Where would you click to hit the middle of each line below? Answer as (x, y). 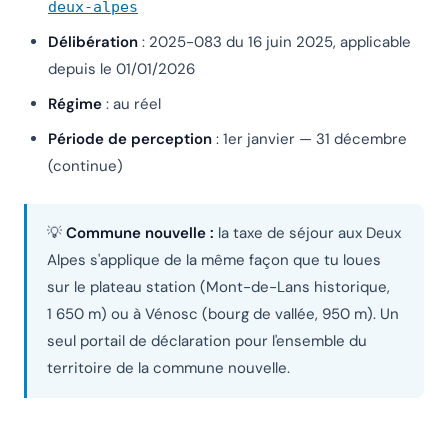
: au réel (131, 104)
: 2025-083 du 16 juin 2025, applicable (274, 42)
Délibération (93, 42)
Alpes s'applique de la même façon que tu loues (214, 260)
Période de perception (130, 139)
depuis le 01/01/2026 (121, 69)
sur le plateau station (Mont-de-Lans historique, (218, 287)
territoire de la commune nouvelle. (168, 368)
